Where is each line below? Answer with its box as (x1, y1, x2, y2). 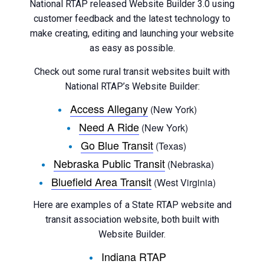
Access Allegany (70, 101, 148, 116)
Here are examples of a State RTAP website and (32, 199, 232, 210)
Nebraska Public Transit (53, 156, 165, 171)
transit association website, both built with (45, 214, 219, 225)
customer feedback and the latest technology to (34, 13, 230, 24)
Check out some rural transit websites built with (34, 66, 230, 77)
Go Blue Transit (81, 137, 153, 153)
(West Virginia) (151, 176, 216, 189)
